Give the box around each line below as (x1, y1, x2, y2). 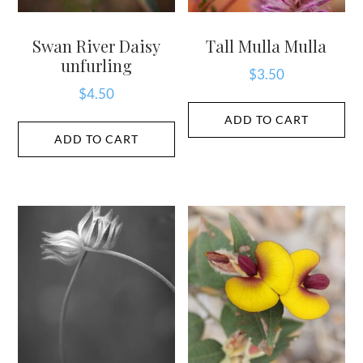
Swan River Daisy (32, 34, 161, 57)
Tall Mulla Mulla (206, 34, 327, 57)
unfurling (61, 53, 133, 76)
